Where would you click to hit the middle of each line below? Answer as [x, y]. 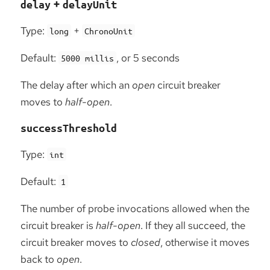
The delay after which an [76, 85]
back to [39, 259]
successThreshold [69, 128]
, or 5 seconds [148, 58]
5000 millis [88, 58]
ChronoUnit [109, 31]
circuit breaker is [58, 226]
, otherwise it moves [205, 243]
